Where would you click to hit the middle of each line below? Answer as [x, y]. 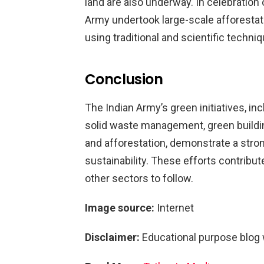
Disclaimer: [112, 237]
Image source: [120, 208]
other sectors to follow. [139, 178]
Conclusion [124, 79]
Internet [174, 208]
